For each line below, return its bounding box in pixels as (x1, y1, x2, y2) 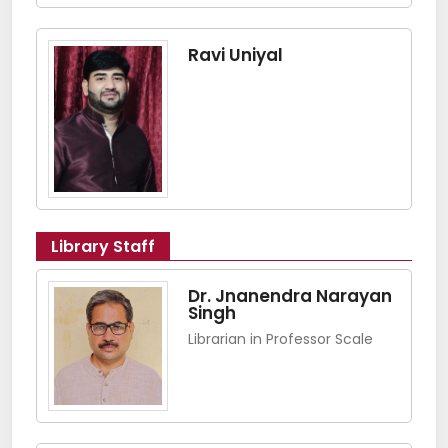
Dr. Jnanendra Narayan (188, 284, 392, 309)
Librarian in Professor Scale (188, 329, 373, 350)
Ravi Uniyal (188, 42, 283, 67)
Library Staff (51, 235, 155, 259)
